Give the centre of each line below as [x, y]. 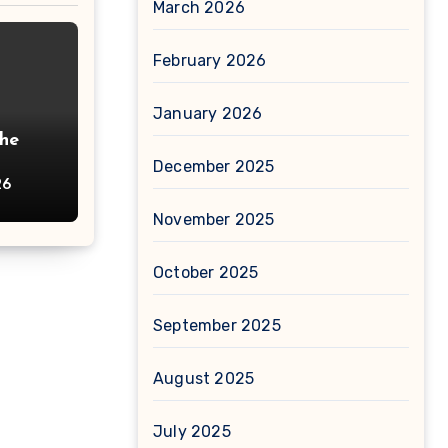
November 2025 [214, 219]
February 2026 [210, 60]
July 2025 [192, 431]
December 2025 [214, 166]
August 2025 [204, 378]
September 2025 [217, 325]
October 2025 [206, 272]
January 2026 [208, 113]
